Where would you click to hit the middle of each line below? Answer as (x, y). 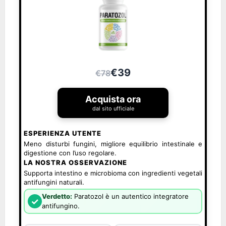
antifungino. (61, 206)
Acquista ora (113, 99)
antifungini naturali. (54, 182)
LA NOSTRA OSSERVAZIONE (75, 162)
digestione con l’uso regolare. (70, 153)
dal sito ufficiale (113, 108)
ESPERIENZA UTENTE (63, 133)
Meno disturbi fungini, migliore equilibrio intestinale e (113, 144)
